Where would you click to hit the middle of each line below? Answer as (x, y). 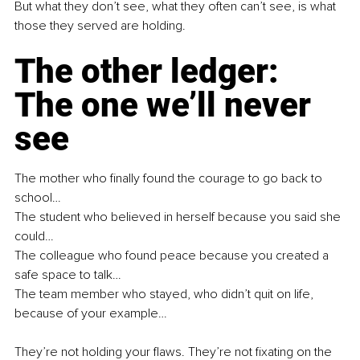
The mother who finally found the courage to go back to (170, 179)
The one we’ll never (167, 105)
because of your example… (91, 314)
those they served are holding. (100, 26)
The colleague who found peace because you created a (173, 256)
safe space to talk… (68, 275)
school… (38, 198)
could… (34, 237)
